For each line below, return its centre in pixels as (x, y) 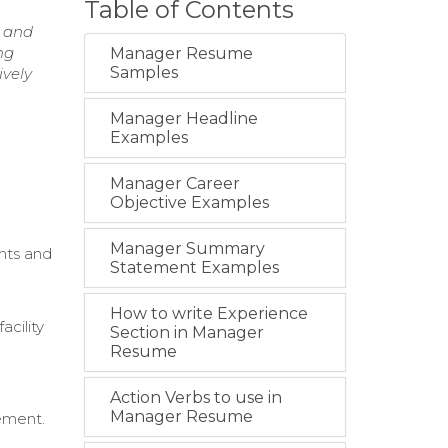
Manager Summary (187, 249)
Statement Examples (194, 268)
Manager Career (174, 184)
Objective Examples (189, 203)
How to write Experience (208, 314)
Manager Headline (183, 119)
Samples (143, 73)
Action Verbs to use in (195, 398)
